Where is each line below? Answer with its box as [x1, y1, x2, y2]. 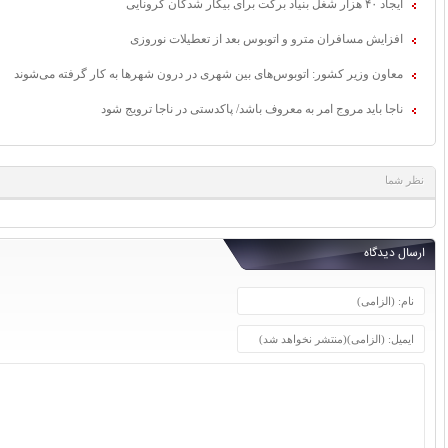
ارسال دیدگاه [364, 243, 425, 263]
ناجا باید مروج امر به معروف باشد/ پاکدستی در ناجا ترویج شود [101, 101, 403, 116]
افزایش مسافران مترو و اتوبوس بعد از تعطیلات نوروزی [130, 31, 403, 46]
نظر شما [385, 173, 424, 186]
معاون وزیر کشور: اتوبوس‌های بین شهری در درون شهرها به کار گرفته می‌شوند [14, 66, 403, 81]
